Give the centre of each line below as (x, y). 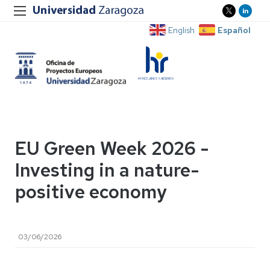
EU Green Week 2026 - (112, 148)
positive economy (91, 191)
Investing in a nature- (107, 170)
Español (234, 30)
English (181, 30)
